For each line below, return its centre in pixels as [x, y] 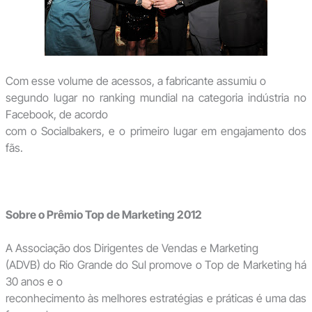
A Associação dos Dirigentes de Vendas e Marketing [132, 248]
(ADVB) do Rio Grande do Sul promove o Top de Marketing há [156, 265]
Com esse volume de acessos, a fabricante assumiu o [135, 81]
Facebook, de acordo [56, 115]
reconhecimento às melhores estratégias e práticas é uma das [156, 298]
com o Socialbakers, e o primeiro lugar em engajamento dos [156, 131]
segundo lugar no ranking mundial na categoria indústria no [156, 98]
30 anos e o [34, 282]
